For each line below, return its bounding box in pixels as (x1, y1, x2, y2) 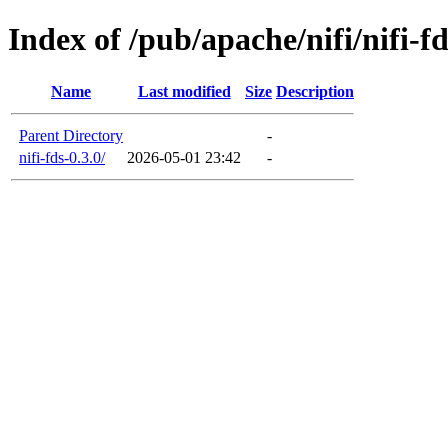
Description (276, 82, 354, 100)
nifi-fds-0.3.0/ (19, 148, 105, 166)
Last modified (137, 82, 231, 100)
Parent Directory (19, 126, 123, 144)
